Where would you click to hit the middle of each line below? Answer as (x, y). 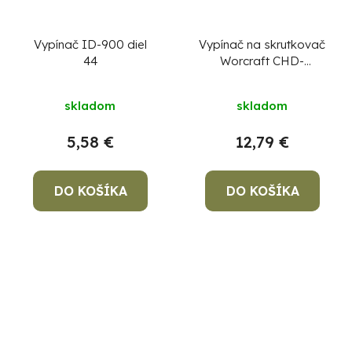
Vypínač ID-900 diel (90, 45)
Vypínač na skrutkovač (262, 45)
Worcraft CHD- (262, 61)
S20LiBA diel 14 (262, 78)
